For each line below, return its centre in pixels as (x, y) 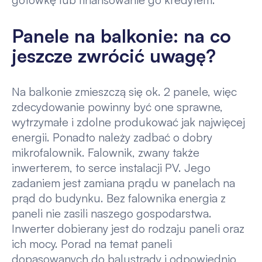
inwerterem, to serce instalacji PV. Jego (111, 167)
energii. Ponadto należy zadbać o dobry (112, 137)
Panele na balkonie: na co (121, 36)
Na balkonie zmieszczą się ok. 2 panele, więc (124, 91)
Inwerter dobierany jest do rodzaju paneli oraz (128, 228)
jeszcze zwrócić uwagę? (113, 56)
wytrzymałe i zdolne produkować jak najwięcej (128, 122)
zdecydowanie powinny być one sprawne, (117, 106)
